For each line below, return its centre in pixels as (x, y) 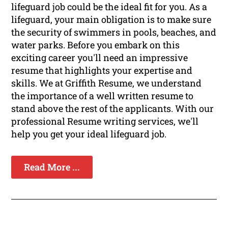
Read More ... (52, 167)
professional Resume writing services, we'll (105, 121)
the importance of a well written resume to (103, 96)
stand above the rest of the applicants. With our (113, 109)
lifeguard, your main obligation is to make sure (111, 20)
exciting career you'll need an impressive (100, 58)
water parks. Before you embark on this (96, 45)
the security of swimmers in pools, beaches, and (114, 32)
